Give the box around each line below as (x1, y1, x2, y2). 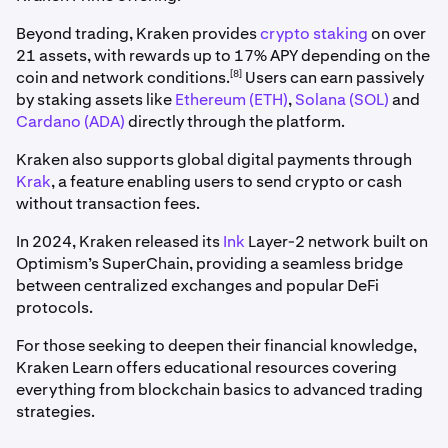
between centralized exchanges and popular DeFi (16, 274, 379, 296)
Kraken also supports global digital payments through (16, 148, 412, 170)
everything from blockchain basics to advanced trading (16, 378, 423, 400)
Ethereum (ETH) (175, 88, 288, 110)
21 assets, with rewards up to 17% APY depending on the (16, 44, 430, 66)
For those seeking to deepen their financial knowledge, (16, 334, 417, 356)
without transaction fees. (16, 192, 203, 214)
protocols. (16, 296, 93, 318)
